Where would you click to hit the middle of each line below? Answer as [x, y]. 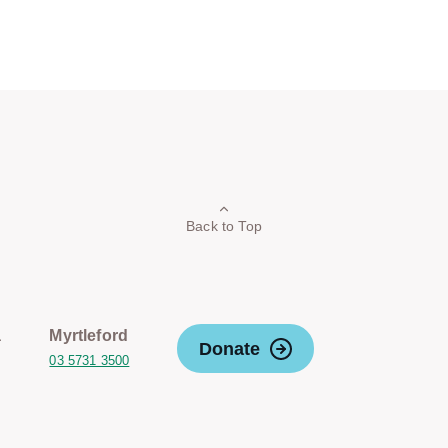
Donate [229, 348]
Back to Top [224, 226]
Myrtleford [89, 335]
